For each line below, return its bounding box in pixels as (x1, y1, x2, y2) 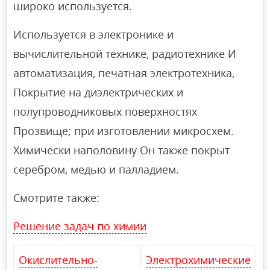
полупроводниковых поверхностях (13, 104, 198, 119)
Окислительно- (19, 252, 98, 267)
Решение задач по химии (13, 218, 147, 233)
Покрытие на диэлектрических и (13, 84, 184, 99)
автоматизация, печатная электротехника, (13, 65, 235, 80)
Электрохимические (146, 252, 251, 267)
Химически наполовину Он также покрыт (13, 142, 230, 157)
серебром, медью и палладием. (13, 162, 180, 177)
